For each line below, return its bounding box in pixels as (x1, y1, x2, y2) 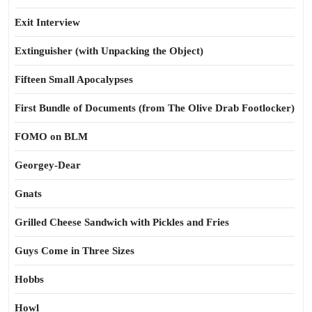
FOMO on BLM (15, 131, 88, 142)
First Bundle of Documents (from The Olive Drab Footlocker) (15, 102, 295, 114)
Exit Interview (15, 17, 80, 28)
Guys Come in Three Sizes (15, 245, 134, 256)
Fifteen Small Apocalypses (15, 74, 133, 85)
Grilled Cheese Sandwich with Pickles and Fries (15, 217, 229, 228)
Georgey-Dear (15, 159, 81, 171)
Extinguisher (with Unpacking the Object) (15, 45, 203, 56)
